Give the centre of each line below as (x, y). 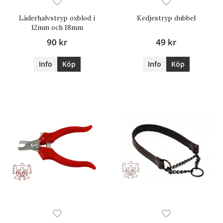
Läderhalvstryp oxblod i (57, 18)
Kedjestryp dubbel (166, 18)
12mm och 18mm (57, 28)
